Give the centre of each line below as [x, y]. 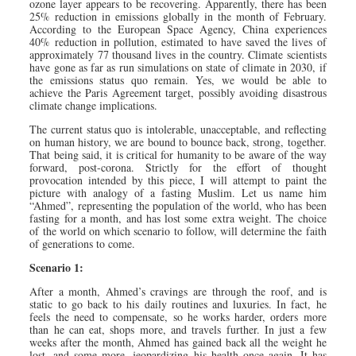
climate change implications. [94, 105]
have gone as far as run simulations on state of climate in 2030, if [178, 67]
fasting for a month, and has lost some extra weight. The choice [178, 218]
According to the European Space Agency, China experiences [178, 29]
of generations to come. [83, 243]
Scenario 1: [57, 267]
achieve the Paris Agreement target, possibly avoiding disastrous [178, 92]
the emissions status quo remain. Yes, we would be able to [178, 79]
